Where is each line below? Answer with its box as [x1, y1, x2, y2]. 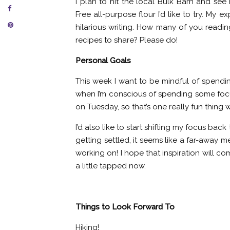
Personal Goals [75, 56, 131, 65]
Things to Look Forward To [75, 202, 175, 212]
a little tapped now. [75, 161, 146, 170]
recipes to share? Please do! [75, 35, 178, 45]
